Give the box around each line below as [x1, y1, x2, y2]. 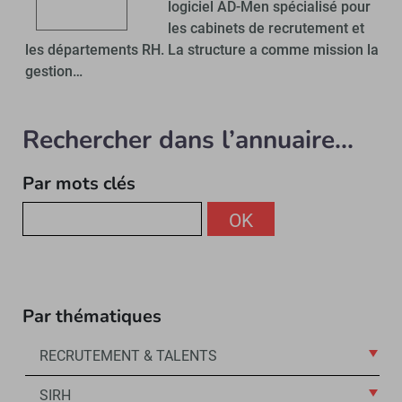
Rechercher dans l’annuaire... [22, 123, 354, 158]
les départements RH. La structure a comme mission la [25, 41, 380, 59]
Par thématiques [22, 304, 162, 329]
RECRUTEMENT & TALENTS [39, 347, 218, 365]
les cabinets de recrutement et [168, 20, 365, 38]
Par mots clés [22, 171, 135, 197]
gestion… [25, 63, 83, 81]
